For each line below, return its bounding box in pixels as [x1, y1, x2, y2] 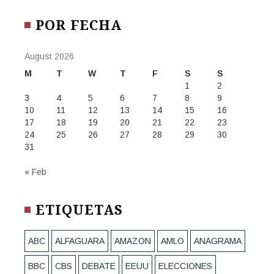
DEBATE [82, 261, 116, 272]
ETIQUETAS [35, 202, 123, 218]
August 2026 [24, 51, 74, 62]
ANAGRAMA [194, 236, 242, 246]
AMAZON [114, 236, 151, 246]
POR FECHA [35, 18, 122, 34]
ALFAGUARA [55, 236, 105, 246]
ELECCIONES [158, 261, 212, 272]
